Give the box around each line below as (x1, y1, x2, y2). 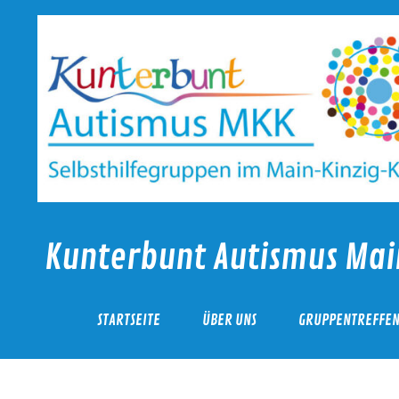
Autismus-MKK (43, 281, 138, 302)
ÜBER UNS (202, 310, 257, 330)
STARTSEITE (97, 310, 161, 330)
